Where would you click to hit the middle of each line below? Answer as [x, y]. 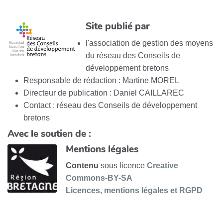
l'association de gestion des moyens [149, 43]
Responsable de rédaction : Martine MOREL [101, 80]
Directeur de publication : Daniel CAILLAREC [104, 93]
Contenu [82, 166]
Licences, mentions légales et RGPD [134, 191]
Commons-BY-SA [99, 178]
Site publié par [118, 27]
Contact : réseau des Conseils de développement [110, 105]
